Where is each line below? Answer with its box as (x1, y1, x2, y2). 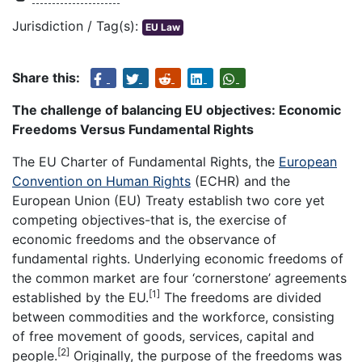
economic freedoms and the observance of (12, 231, 276, 248)
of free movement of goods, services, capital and (12, 328, 314, 345)
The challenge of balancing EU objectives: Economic (12, 102, 341, 119)
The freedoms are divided (160, 289, 322, 306)
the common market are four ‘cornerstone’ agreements (12, 270, 347, 287)
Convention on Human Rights (12, 173, 191, 190)
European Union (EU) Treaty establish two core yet (12, 192, 325, 209)
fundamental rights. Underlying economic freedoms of (12, 250, 343, 267)
